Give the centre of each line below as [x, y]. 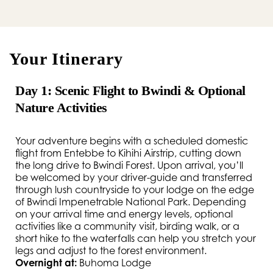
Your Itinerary [66, 59]
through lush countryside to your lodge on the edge [135, 190]
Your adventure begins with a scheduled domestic [132, 141]
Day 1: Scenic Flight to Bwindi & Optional [130, 90]
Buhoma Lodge [114, 263]
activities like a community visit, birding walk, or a [127, 226]
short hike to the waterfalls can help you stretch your [136, 238]
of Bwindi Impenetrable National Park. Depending [131, 202]
